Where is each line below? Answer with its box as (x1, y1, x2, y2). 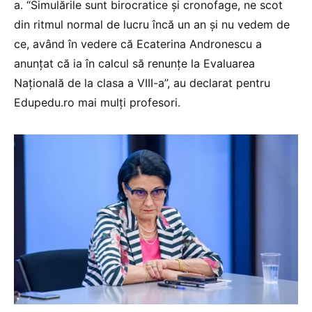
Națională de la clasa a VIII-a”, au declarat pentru (14, 76, 270, 91)
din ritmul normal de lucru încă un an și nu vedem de (14, 17, 290, 32)
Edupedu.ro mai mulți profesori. (14, 95, 180, 110)
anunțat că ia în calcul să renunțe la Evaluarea (14, 56, 255, 71)
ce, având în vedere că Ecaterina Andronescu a (14, 37, 262, 52)
